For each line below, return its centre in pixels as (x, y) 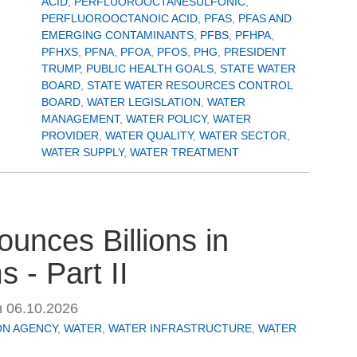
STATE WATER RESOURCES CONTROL (190, 85)
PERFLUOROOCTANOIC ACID (120, 18)
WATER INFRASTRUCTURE (180, 329)
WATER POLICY (166, 118)
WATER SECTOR (243, 135)
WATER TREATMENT (184, 152)
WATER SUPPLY (82, 152)
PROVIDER (70, 135)
